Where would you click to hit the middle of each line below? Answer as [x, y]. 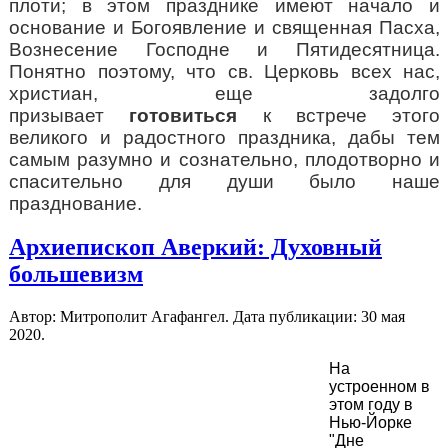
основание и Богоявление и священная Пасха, [224, 27]
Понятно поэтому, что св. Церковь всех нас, [224, 71]
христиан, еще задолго [224, 93]
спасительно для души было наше [224, 181]
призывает [69, 115]
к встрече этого [338, 115]
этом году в [371, 405]
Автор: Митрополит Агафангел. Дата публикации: [185, 317]
